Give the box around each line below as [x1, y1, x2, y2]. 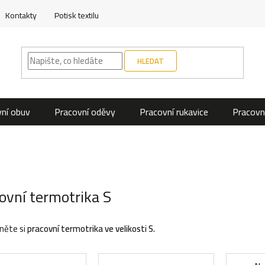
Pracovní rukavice [140, 103, 208, 121]
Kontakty [5, 8, 37, 23]
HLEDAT [137, 54, 164, 68]
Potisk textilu [54, 8, 99, 23]
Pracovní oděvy [54, 103, 115, 121]
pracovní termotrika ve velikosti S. [27, 219, 155, 237]
